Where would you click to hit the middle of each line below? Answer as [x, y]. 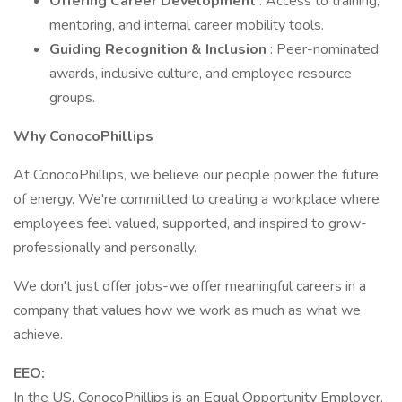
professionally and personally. [105, 248]
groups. [72, 98]
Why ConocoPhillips [83, 136]
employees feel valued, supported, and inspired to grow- [190, 223]
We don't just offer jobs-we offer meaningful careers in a [190, 286]
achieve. [38, 335]
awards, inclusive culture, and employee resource [201, 74]
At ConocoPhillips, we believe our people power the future [196, 175]
